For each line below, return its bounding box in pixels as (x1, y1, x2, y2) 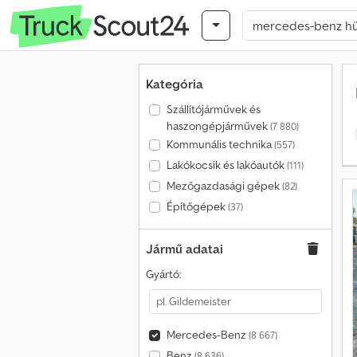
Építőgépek (166, 199, 228, 214)
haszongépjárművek (166, 119, 270, 133)
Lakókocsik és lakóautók (166, 158, 287, 172)
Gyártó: (146, 267, 181, 281)
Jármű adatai (146, 241, 223, 257)
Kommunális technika (166, 137, 274, 151)
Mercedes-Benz (166, 328, 249, 342)
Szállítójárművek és (166, 102, 261, 116)
